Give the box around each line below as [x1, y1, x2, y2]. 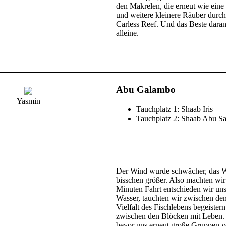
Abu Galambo [116, 84, 176, 95]
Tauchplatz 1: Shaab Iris [136, 104, 213, 114]
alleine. [116, 28, 139, 37]
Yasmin [16, 96, 40, 105]
